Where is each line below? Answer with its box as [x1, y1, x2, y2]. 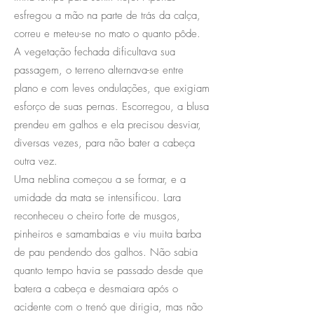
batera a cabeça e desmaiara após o [14, 281, 178, 296]
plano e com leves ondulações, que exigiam [14, 81, 210, 95]
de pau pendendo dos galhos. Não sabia [14, 245, 198, 259]
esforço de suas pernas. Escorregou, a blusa [14, 99, 209, 114]
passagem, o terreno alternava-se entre [14, 62, 184, 77]
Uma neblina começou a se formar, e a [14, 172, 186, 186]
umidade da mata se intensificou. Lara [14, 190, 181, 205]
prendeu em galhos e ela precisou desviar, [14, 117, 201, 132]
